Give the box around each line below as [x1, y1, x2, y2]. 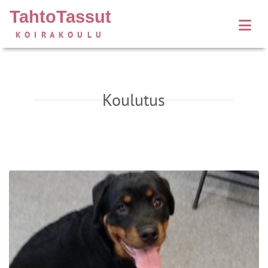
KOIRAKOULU [16, 28, 105, 40]
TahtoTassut [10, 7, 111, 26]
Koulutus [102, 89, 166, 111]
